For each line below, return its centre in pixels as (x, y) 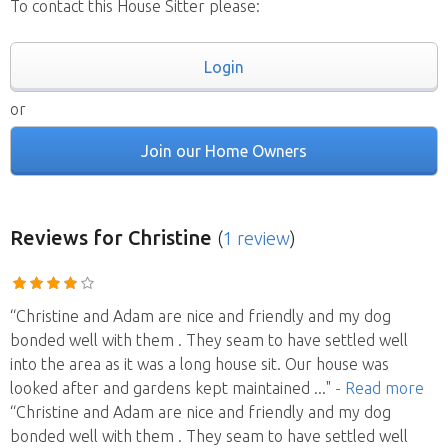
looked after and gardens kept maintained (162, 388)
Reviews (49, 237)
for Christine (152, 237)
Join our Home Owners (224, 151)
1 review (256, 238)
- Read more (379, 388)
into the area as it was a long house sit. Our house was (199, 364)
